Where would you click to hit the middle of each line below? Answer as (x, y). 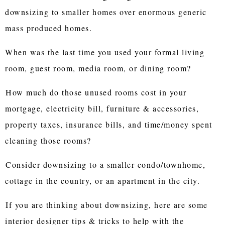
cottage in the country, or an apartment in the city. (103, 180)
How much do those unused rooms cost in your (96, 92)
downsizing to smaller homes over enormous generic (106, 12)
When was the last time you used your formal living (105, 52)
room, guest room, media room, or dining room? (98, 68)
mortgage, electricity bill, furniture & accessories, (102, 108)
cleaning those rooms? (48, 140)
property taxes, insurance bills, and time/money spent (109, 124)
